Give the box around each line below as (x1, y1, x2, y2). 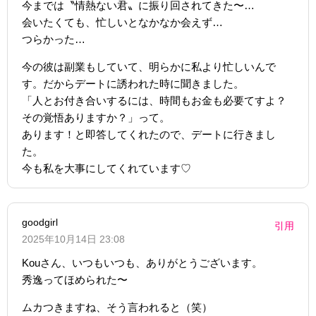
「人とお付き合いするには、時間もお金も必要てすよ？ (22, 94, 286, 107)
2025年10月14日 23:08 (22, 233, 125, 245)
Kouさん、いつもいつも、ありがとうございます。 (22, 256, 262, 269)
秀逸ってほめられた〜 (22, 273, 128, 286)
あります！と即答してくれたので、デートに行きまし (22, 128, 276, 140)
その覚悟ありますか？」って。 (22, 111, 170, 123)
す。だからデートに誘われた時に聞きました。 (22, 77, 244, 90)
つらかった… (22, 32, 85, 45)
